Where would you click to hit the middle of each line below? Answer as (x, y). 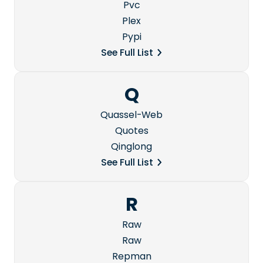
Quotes (131, 131)
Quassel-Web (131, 115)
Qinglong (131, 147)
